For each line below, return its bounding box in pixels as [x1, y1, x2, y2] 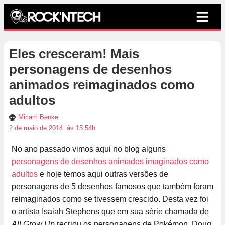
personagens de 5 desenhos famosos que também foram [12, 182, 213, 191]
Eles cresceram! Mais [9, 46, 139, 62]
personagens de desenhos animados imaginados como [12, 157, 209, 166]
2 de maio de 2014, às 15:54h [9, 124, 95, 132]
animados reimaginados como [9, 77, 195, 93]
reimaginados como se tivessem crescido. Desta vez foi [12, 195, 208, 204]
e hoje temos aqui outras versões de [38, 170, 168, 179]
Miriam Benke [18, 113, 58, 121]
